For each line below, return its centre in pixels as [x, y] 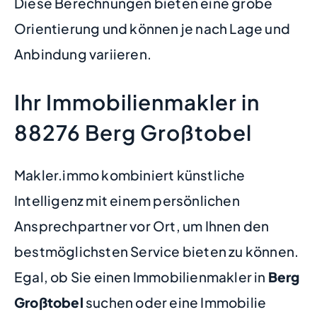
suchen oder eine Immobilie [175, 302]
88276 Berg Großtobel [133, 132]
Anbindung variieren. [83, 54]
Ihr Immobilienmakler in [137, 102]
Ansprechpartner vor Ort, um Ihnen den [142, 225]
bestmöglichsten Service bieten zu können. [157, 251]
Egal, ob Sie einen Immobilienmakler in [141, 276]
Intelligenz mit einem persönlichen [127, 200]
